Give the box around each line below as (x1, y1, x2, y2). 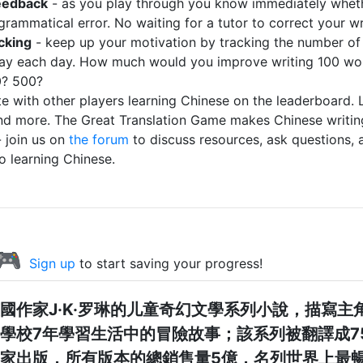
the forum (69, 131, 129, 147)
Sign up (29, 255, 75, 271)
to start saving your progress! (75, 255, 263, 271)
